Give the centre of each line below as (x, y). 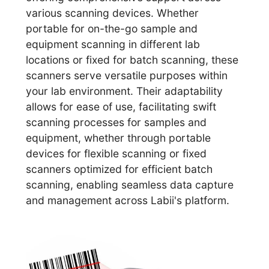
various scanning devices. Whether (113, 13)
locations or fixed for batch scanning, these (132, 60)
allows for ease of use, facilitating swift (121, 107)
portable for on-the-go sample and (112, 29)
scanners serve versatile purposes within (127, 76)
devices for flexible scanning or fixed (116, 154)
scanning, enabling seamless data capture (130, 185)
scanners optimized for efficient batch (119, 169)
